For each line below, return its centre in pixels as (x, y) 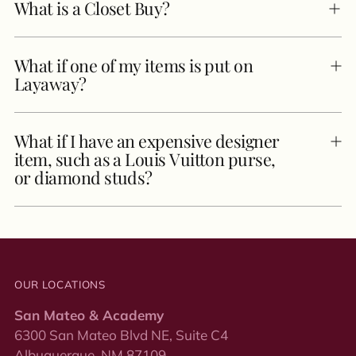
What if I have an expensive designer (147, 141)
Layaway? (50, 83)
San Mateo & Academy (89, 315)
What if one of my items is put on (134, 65)
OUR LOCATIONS (60, 284)
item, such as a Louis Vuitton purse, (145, 159)
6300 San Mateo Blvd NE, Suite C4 (121, 335)
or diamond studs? (83, 177)
